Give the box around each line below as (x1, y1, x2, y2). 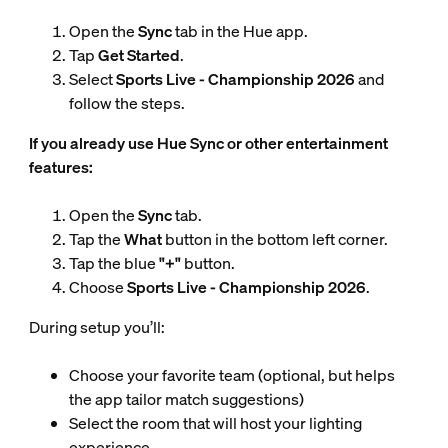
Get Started (97, 44, 180, 67)
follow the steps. (68, 92, 185, 115)
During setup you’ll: (28, 316, 165, 339)
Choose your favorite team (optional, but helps (68, 364, 395, 387)
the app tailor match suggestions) (68, 388, 304, 411)
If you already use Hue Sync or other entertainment (28, 132, 388, 155)
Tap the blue (68, 252, 156, 275)
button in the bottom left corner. (161, 228, 388, 251)
